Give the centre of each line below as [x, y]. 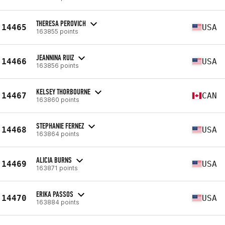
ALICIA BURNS [54, 160]
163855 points [57, 31]
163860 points [58, 99]
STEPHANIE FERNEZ [60, 126]
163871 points [57, 168]
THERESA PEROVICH [61, 23]
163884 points [58, 202]
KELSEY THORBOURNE [63, 91]
